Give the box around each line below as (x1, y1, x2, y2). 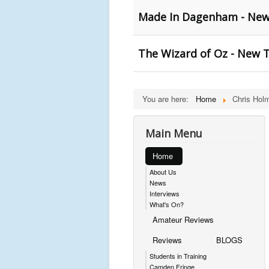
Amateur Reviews (153, 214, 214, 225)
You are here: (142, 93, 193, 104)
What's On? (150, 199, 184, 209)
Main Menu (145, 126, 202, 141)
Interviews (150, 189, 180, 198)
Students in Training (150, 251, 207, 261)
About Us (150, 167, 177, 177)
